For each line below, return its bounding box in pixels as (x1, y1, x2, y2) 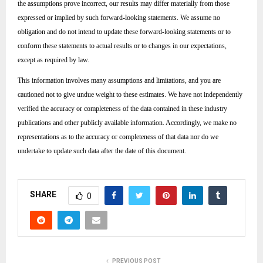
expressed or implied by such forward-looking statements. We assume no (18, 14, 220, 22)
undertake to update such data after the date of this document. (18, 147, 186, 156)
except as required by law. (18, 56, 89, 65)
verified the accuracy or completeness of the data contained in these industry (18, 104, 227, 113)
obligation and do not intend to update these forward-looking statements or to (18, 28, 231, 36)
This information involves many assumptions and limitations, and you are (18, 76, 221, 85)
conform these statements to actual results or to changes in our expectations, (18, 42, 227, 50)
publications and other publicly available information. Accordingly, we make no (18, 119, 237, 127)
